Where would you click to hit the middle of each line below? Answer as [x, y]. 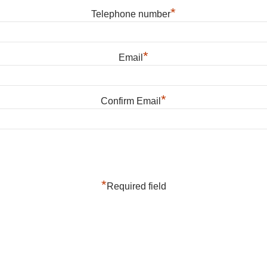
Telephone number [131, 14]
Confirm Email [131, 101]
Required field [136, 186]
